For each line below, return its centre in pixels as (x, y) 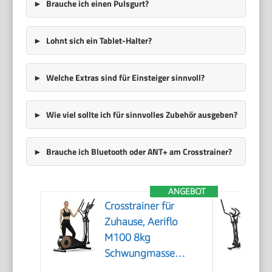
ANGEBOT (187, 192)
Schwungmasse (140, 253)
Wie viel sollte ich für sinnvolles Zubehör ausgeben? (141, 114)
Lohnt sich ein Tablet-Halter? (99, 40)
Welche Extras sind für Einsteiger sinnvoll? (125, 77)
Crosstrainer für (140, 206)
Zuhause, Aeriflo (141, 222)
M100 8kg (128, 238)
